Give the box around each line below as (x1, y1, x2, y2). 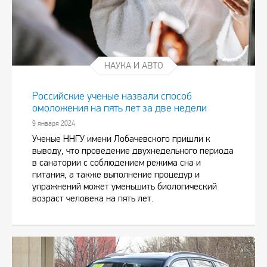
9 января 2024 (32, 119, 75, 128)
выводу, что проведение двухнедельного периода (32, 144, 234, 156)
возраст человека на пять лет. (32, 192, 153, 204)
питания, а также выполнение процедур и (32, 168, 200, 180)
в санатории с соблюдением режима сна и (32, 156, 201, 168)
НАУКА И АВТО (104, 59, 163, 71)
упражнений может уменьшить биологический (32, 180, 217, 192)
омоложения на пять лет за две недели (32, 101, 207, 114)
